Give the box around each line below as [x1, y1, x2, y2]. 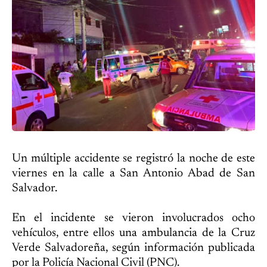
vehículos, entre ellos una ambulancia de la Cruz [12, 226, 255, 239]
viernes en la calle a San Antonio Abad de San [12, 167, 255, 179]
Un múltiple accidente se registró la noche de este [12, 152, 255, 164]
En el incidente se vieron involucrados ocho [12, 212, 255, 224]
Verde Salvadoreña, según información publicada [12, 241, 255, 254]
